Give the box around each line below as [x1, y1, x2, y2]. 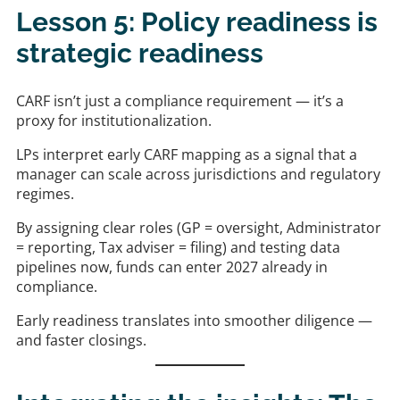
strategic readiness [16, 37, 263, 70]
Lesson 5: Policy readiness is [16, 6, 378, 38]
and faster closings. [16, 330, 146, 351]
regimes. [16, 184, 74, 204]
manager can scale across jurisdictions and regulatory [16, 164, 380, 185]
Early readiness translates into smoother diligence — [16, 311, 372, 331]
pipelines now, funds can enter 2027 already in [16, 257, 328, 278]
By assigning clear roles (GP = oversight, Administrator [16, 218, 381, 238]
